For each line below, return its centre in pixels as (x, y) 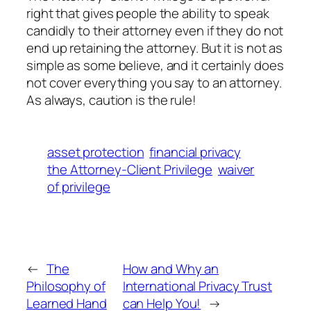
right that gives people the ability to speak (148, 14)
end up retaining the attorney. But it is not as (155, 48)
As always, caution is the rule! (111, 100)
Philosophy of (66, 286)
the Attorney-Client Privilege (130, 170)
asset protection (96, 152)
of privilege (79, 187)
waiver (236, 170)
